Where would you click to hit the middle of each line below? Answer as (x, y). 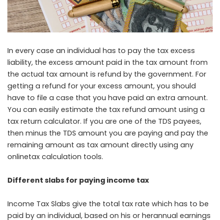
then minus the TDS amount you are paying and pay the (108, 133)
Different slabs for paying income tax (78, 180)
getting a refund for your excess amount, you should (102, 86)
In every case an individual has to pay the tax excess (101, 50)
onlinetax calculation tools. (55, 156)
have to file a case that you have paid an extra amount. (108, 97)
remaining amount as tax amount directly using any (100, 145)
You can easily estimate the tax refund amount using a (106, 109)
